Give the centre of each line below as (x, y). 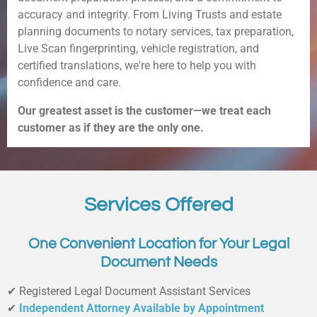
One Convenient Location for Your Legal (158, 243)
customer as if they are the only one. (111, 128)
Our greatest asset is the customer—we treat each (144, 111)
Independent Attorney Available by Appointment (142, 309)
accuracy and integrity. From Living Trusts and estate (150, 14)
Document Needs (158, 262)
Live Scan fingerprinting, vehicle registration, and (138, 48)
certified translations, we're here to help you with (137, 65)
